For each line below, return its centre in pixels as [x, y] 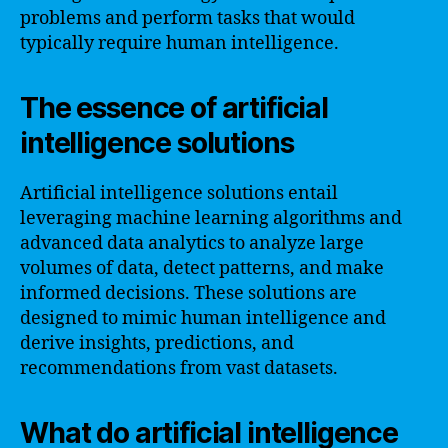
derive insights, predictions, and [157, 343]
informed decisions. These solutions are [188, 293]
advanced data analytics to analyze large [192, 243]
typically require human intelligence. [179, 43]
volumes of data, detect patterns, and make [202, 268]
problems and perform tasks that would [187, 18]
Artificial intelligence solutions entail [179, 193]
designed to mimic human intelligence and [203, 318]
